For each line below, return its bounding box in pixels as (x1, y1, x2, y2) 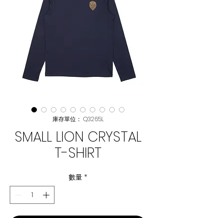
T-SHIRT (54, 144, 102, 163)
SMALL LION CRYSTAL (14, 127, 142, 146)
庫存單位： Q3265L (52, 115, 104, 123)
